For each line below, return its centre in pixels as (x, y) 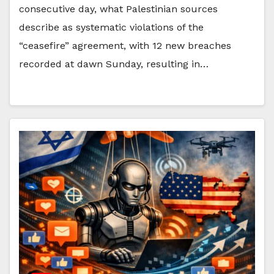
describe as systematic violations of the (111, 27)
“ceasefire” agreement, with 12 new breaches (125, 45)
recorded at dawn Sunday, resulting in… (114, 64)
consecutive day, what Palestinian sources (118, 9)
